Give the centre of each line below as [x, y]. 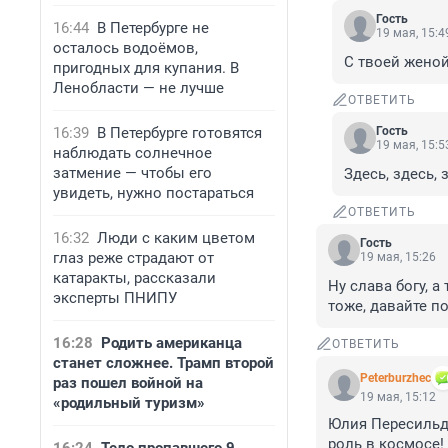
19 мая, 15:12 [398, 397]
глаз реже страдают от [133, 258]
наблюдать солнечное [132, 153]
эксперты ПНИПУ [115, 298]
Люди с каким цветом [176, 238]
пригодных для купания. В [146, 68]
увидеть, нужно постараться [153, 193]
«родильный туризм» [129, 403]
